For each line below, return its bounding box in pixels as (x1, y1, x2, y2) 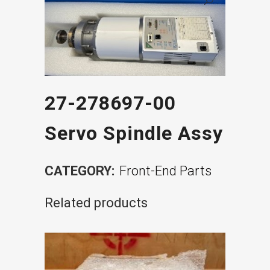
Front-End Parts (119, 163, 212, 178)
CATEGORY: (45, 163, 118, 178)
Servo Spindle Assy (45, 121, 223, 145)
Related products (45, 195, 148, 210)
